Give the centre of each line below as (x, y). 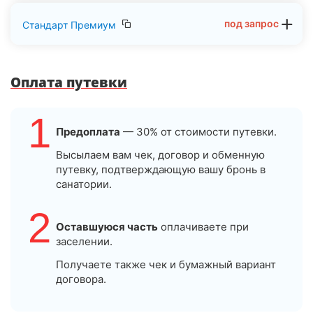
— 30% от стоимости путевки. (198, 132)
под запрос (252, 24)
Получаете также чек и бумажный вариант (166, 265)
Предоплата (88, 132)
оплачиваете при (203, 227)
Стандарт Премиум (69, 24)
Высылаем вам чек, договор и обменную (160, 155)
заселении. (84, 242)
